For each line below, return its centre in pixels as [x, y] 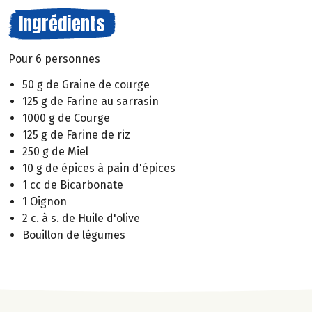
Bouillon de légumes [74, 235]
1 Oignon [45, 201]
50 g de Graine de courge [86, 84]
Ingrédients [62, 24]
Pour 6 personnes [54, 59]
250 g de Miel [55, 151]
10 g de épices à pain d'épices [99, 168]
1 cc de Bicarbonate [73, 185]
